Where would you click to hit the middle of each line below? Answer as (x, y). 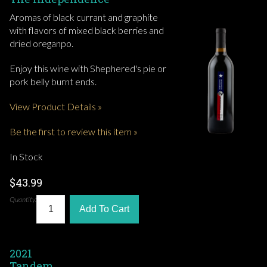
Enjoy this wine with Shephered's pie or (88, 69)
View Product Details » (56, 107)
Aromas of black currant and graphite (84, 17)
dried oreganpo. (41, 44)
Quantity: (23, 200)
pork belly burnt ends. (53, 82)
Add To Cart (104, 209)
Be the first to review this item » (74, 132)
